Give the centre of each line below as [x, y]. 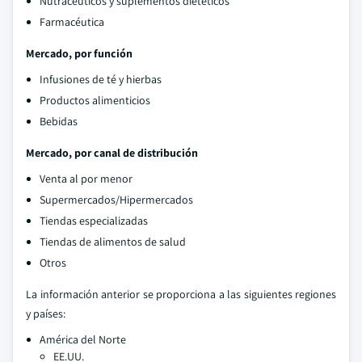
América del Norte [83, 339]
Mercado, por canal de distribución [112, 153]
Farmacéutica [72, 22]
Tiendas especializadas [94, 221]
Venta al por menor [86, 179]
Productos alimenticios [95, 100]
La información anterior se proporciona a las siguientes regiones [181, 294]
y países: [46, 314]
